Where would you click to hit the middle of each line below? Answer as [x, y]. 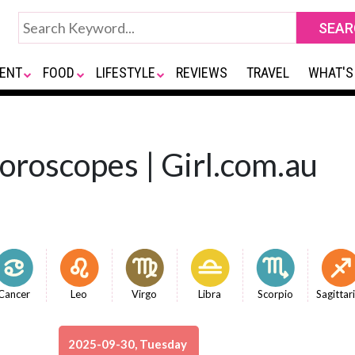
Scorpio [275, 294]
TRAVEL [268, 73]
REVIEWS [202, 73]
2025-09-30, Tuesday [129, 344]
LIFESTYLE [125, 73]
